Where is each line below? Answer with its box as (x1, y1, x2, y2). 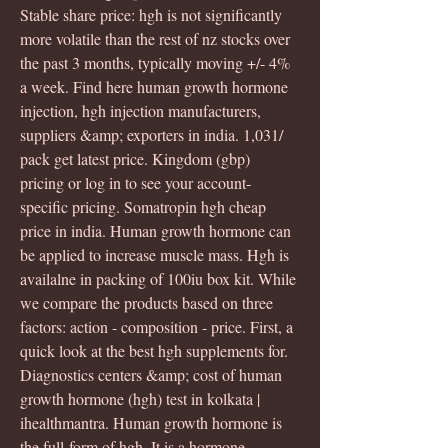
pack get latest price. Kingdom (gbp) (20, 147, 254, 169)
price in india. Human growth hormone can (20, 219, 295, 241)
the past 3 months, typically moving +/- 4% (20, 51, 294, 73)
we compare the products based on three (20, 291, 277, 313)
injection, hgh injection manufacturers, (20, 99, 265, 121)
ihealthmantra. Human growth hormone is (20, 411, 286, 433)
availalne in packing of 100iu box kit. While (20, 267, 300, 289)
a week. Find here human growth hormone (20, 75, 292, 97)
